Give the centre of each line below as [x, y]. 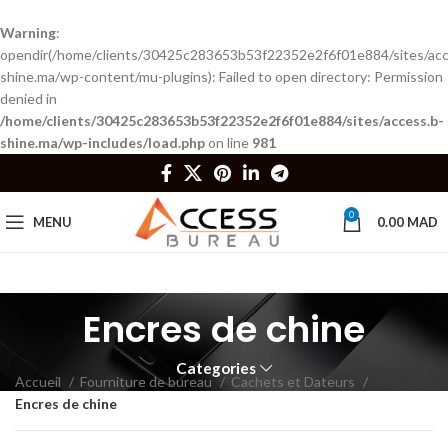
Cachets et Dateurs [294, 381]
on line [228, 142]
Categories [216, 368]
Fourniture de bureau [147, 381]
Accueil [39, 381]
